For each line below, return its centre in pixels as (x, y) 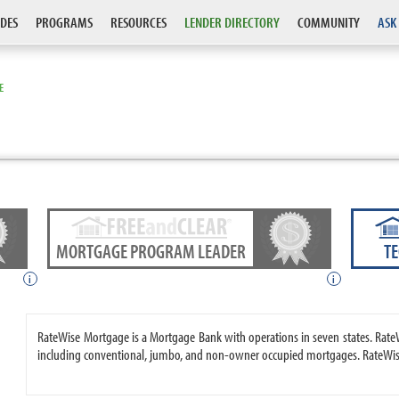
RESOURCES (138, 22)
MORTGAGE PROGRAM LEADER (151, 251)
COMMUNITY (329, 22)
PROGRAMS (64, 22)
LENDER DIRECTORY (232, 22)
